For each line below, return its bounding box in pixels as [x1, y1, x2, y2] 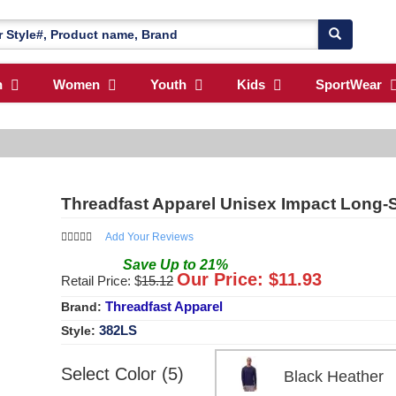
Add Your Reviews [105, 230, 194, 243]
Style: [61, 323, 99, 338]
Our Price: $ [177, 269, 278, 289]
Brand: [61, 299, 105, 314]
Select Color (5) [61, 363, 184, 384]
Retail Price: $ [61, 272, 141, 288]
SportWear [316, 77, 382, 93]
